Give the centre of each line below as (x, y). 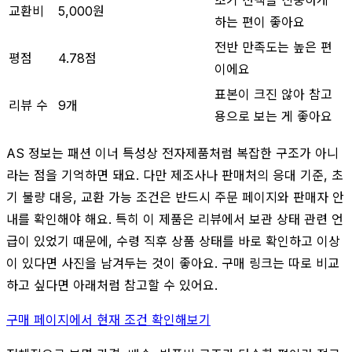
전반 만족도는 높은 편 (273, 47)
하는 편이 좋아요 (260, 22)
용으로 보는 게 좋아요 (273, 116)
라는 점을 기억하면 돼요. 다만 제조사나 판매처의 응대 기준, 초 (175, 175)
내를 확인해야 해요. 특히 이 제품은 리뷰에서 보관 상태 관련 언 (175, 219)
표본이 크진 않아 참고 (273, 94)
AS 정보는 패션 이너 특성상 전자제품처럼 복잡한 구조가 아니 (172, 153)
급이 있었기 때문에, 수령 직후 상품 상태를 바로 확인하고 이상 (173, 241)
